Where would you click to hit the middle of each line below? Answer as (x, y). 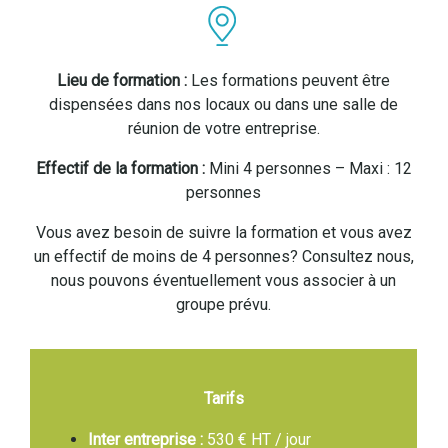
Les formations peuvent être (289, 80)
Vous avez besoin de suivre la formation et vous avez (223, 232)
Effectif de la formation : (120, 168)
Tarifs (223, 399)
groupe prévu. (224, 304)
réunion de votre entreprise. (223, 128)
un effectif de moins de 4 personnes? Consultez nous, (223, 256)
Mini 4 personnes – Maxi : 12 (308, 168)
